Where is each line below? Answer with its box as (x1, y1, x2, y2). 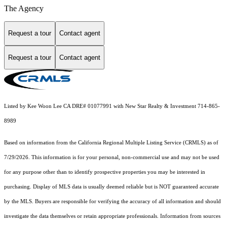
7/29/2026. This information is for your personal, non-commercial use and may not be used (4, 155, 219, 161)
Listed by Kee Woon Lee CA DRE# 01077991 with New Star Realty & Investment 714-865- (4, 103, 220, 109)
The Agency (4, 4, 44, 13)
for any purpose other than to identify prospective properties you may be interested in (4, 169, 205, 175)
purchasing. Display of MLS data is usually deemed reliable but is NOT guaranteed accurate (4, 184, 219, 190)
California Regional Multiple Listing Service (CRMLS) (78, 140, 206, 146)
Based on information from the (4, 140, 78, 146)
